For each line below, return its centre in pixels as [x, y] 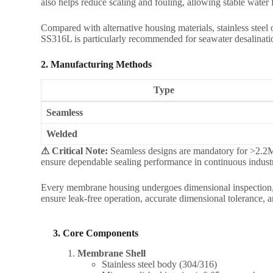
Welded [62, 134]
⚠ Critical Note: [75, 151]
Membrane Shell [112, 253]
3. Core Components [96, 233]
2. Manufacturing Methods [97, 65]
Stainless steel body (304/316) [160, 264]
